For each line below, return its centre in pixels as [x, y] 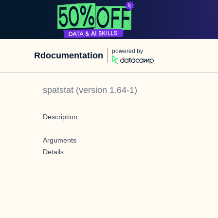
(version [91, 90]
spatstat [58, 90]
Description [60, 117]
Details [53, 152]
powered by [127, 51]
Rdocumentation [69, 55]
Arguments [60, 140]
